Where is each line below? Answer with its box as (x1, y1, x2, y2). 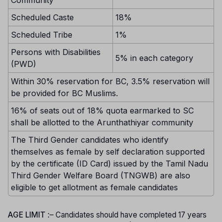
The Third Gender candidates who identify (11, 135, 168, 145)
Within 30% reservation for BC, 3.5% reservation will (11, 76, 210, 86)
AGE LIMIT (8, 210, 48, 220)
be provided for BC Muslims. (11, 88, 118, 98)
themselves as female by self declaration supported (11, 147, 205, 157)
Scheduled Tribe (11, 30, 72, 40)
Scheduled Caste (11, 12, 74, 22)
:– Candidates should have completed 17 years (48, 210, 207, 220)
